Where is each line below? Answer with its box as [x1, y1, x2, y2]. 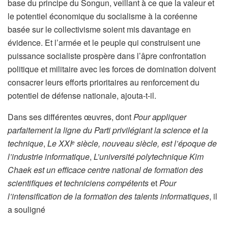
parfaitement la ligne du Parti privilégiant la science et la [8, 124, 208, 136]
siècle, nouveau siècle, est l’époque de [75, 137, 217, 149]
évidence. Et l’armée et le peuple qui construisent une [8, 36, 201, 48]
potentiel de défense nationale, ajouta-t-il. [8, 89, 156, 101]
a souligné [8, 203, 45, 215]
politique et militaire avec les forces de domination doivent [8, 63, 216, 75]
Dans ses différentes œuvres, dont [8, 110, 133, 123]
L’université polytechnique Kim [94, 150, 204, 162]
